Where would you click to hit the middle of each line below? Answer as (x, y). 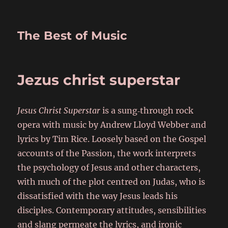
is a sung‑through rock (147, 110)
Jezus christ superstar (99, 80)
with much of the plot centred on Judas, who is (111, 182)
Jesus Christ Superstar (59, 110)
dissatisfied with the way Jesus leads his (98, 196)
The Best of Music (73, 36)
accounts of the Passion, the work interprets (107, 153)
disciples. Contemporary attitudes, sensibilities (112, 210)
